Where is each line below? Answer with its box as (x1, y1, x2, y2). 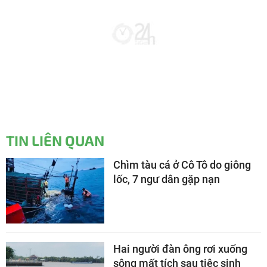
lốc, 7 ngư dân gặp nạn (113, 172, 220, 185)
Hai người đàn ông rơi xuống (113, 242, 247, 255)
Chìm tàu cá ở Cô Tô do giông (113, 158, 251, 171)
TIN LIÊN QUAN (6, 131, 104, 149)
